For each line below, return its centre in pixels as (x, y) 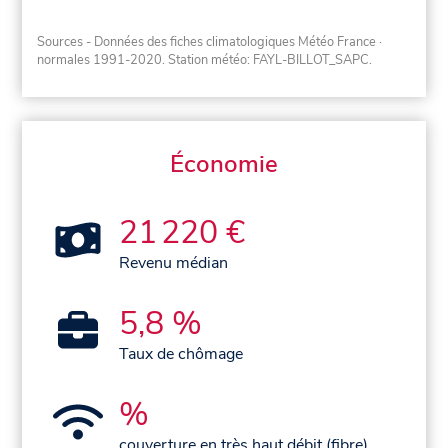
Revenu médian (174, 262)
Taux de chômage (181, 353)
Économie (224, 163)
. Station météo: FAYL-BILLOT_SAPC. (267, 59)
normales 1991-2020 (100, 59)
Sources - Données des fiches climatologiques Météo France (207, 41)
